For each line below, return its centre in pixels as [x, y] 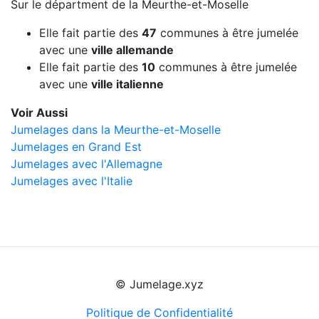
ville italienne [127, 84]
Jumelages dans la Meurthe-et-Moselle [116, 129]
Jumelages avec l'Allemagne [87, 163]
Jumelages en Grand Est [76, 146]
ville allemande [132, 49]
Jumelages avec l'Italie [72, 181]
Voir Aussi [39, 112]
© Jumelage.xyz [159, 284]
